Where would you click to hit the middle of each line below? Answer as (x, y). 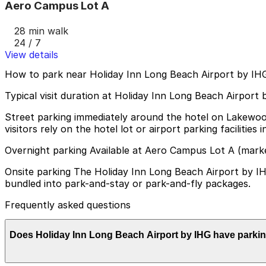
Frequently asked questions (68, 205)
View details (31, 54)
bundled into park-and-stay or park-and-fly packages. (128, 184)
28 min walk (41, 31)
